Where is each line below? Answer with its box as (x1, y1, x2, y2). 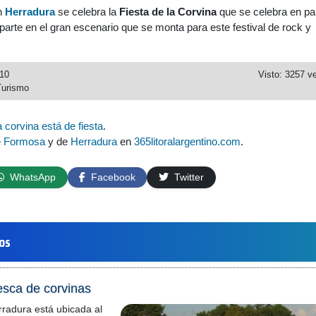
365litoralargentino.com (134, 135, 241, 147)
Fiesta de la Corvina (119, 6, 217, 18)
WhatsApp (7, 171, 56, 183)
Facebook (88, 171, 135, 183)
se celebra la (55, 6, 119, 18)
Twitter (171, 171, 204, 183)
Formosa (4, 135, 45, 147)
